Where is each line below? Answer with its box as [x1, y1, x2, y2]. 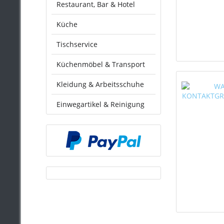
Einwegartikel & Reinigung [56, 99, 144, 109]
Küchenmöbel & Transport [56, 59, 145, 69]
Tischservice [56, 39, 97, 49]
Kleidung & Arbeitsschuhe [56, 79, 144, 89]
